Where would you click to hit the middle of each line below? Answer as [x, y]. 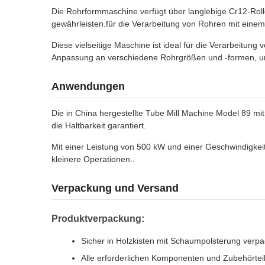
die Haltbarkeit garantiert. [99, 125]
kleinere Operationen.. [93, 159]
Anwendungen [88, 86]
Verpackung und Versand [115, 188]
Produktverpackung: [98, 219]
